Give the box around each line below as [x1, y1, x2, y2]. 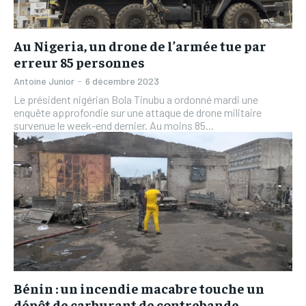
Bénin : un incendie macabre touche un [14, 279, 264, 296]
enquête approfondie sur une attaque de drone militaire [14, 105, 262, 119]
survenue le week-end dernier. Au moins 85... [14, 118, 214, 132]
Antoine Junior [14, 74, 74, 87]
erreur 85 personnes [14, 53, 145, 70]
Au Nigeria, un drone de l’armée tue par [14, 36, 266, 54]
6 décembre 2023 [85, 74, 159, 87]
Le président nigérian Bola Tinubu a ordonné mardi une [14, 92, 258, 106]
